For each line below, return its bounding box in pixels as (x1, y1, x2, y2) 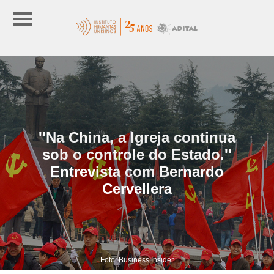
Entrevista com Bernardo (50, 163, 224, 180)
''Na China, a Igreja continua (39, 128, 235, 146)
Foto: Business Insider (100, 255, 174, 264)
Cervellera (102, 180, 172, 197)
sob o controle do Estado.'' (42, 146, 232, 163)
